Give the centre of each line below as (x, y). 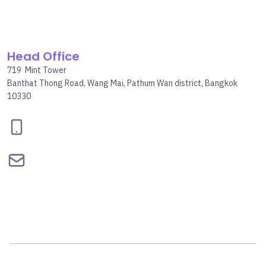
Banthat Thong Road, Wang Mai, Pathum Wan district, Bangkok (122, 84)
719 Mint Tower (37, 71)
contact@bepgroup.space (98, 160)
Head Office (43, 57)
